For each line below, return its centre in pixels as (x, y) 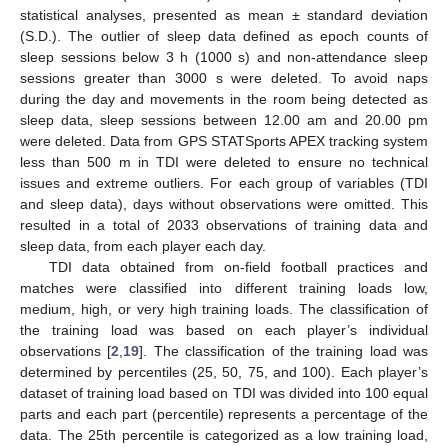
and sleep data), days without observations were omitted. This (224, 204)
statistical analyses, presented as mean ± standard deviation (224, 15)
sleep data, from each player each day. (143, 246)
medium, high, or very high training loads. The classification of (224, 309)
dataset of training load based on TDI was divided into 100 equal (224, 393)
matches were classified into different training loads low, (224, 288)
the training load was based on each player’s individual (224, 330)
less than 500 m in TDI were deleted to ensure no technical (224, 162)
